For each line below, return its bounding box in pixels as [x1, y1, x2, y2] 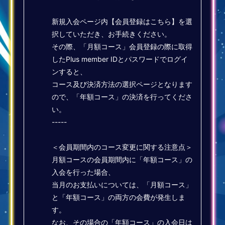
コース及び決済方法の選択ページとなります [52, 79, 193, 88]
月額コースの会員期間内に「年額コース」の [52, 155, 193, 164]
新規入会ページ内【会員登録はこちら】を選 [52, 17, 193, 26]
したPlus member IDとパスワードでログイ [52, 54, 188, 63]
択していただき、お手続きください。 [52, 29, 172, 38]
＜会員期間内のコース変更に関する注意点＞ [52, 142, 193, 151]
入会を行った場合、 [52, 167, 116, 176]
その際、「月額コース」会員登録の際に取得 [52, 42, 193, 51]
